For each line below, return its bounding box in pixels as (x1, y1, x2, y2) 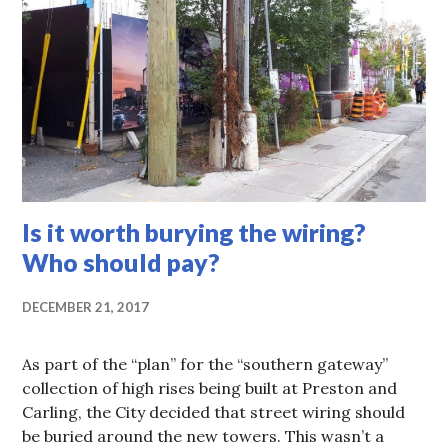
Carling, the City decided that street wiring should (22, 401, 406, 422)
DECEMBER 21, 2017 (22, 298, 150, 315)
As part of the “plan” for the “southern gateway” (22, 353, 389, 374)
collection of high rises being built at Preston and (22, 377, 398, 398)
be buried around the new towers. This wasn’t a (22, 425, 385, 446)
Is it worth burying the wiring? (22, 216, 367, 247)
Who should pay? (22, 246, 221, 277)
